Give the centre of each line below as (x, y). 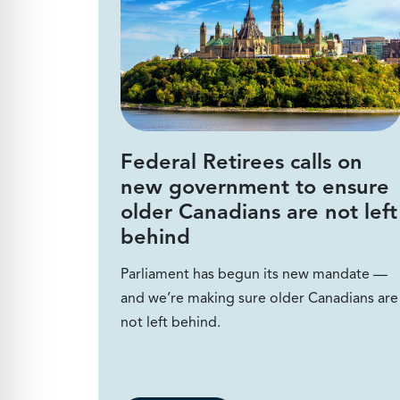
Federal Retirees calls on (241, 161)
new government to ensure (254, 186)
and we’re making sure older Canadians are (259, 298)
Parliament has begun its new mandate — (254, 274)
